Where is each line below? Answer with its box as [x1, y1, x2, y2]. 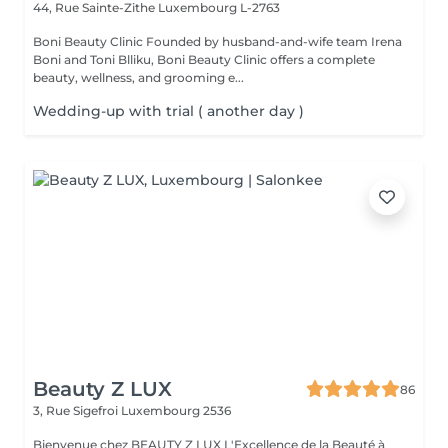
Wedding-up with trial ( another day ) [33, 102, 304, 120]
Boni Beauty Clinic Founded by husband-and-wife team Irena [33, 34, 146, 49]
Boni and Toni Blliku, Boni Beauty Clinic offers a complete [33, 52, 375, 67]
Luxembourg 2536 [121, 403, 231, 418]
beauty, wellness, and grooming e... [33, 70, 244, 85]
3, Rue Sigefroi [33, 403, 121, 418]
